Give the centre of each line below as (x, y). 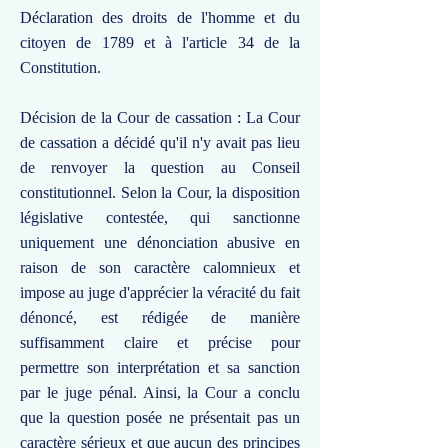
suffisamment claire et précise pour (160, 342)
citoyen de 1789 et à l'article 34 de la (160, 42)
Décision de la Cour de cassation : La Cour (160, 117)
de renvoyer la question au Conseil (160, 167)
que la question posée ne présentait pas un (160, 417)
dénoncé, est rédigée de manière (160, 317)
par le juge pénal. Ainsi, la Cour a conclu (160, 392)
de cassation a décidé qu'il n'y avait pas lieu (160, 142)
